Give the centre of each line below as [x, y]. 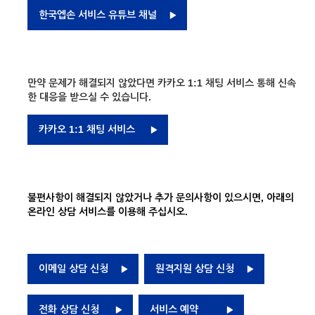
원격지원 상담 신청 [195, 269]
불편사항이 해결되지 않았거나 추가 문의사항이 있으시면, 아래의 [161, 198]
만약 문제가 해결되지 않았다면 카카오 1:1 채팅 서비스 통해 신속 [162, 83]
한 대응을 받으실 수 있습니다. [89, 97]
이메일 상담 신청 [73, 269]
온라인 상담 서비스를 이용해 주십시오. [108, 212]
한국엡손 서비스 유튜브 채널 [98, 15]
